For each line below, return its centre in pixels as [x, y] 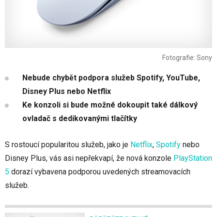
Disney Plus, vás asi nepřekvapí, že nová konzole [89, 158]
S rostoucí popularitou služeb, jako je [68, 145]
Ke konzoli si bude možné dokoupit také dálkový [110, 105]
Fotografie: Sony [187, 58]
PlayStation [193, 158]
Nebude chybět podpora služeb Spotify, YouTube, [111, 78]
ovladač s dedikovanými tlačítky [80, 119]
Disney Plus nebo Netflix [67, 92]
